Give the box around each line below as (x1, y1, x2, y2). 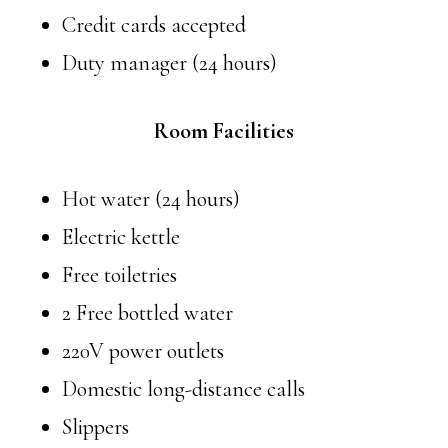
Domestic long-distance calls (62, 375, 306, 402)
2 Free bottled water (62, 299, 234, 326)
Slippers (62, 413, 130, 440)
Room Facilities (154, 117, 294, 144)
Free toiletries (62, 261, 178, 288)
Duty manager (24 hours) (62, 49, 278, 76)
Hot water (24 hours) (62, 185, 241, 212)
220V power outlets (62, 337, 225, 364)
